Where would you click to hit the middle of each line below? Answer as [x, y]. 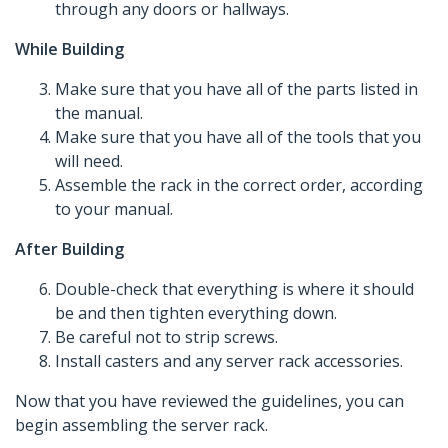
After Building [69, 249]
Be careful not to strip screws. [166, 337]
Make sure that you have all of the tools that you [238, 137]
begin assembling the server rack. [141, 425]
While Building [69, 49]
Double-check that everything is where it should [234, 289]
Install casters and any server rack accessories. [229, 361]
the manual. [99, 113]
